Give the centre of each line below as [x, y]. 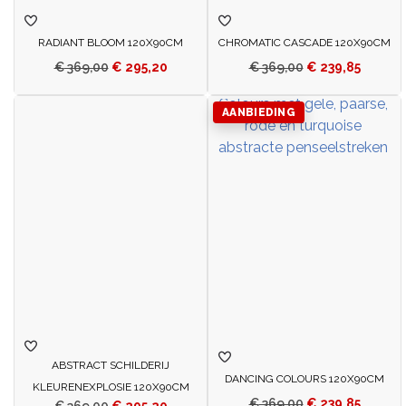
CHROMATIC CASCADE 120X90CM [304, 43]
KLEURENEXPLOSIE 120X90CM [111, 387]
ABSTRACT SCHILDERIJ [111, 366]
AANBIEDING [259, 113]
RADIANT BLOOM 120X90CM [111, 43]
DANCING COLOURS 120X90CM [304, 379]
